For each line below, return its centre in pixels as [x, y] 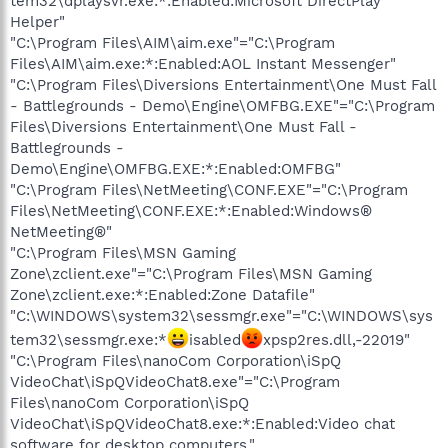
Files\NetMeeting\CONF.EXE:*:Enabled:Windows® [191, 210]
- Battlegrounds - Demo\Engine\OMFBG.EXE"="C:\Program [222, 105]
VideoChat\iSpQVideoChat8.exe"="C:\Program [175, 381]
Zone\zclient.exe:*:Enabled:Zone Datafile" [162, 294]
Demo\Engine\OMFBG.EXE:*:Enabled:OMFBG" [175, 168]
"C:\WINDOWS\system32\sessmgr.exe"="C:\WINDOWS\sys [221, 315]
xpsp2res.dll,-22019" [336, 339]
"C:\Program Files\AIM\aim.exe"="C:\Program [172, 42]
